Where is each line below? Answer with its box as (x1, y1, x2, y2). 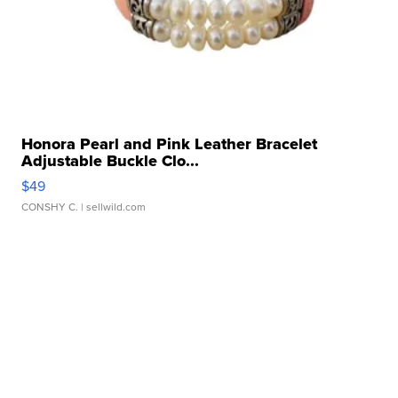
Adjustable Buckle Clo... (21, 148, 200, 172)
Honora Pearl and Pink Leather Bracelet (21, 131, 318, 155)
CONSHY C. (21, 198, 79, 214)
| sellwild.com (78, 198, 147, 214)
